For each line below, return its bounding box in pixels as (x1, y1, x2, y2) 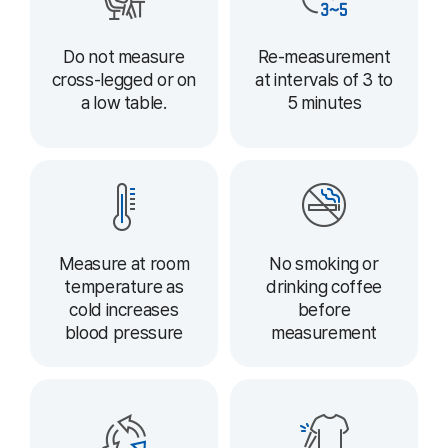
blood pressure (64, 322, 183, 344)
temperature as (64, 276, 184, 298)
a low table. (80, 91, 167, 113)
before (297, 299, 351, 321)
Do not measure (63, 45, 185, 67)
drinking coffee (266, 276, 382, 298)
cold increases (69, 299, 179, 321)
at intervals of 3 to (255, 68, 394, 90)
